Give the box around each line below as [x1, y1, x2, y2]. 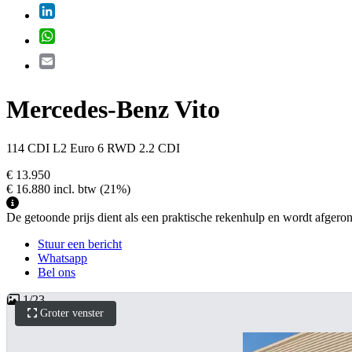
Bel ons [38, 265, 75, 279]
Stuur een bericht [38, 236, 122, 251]
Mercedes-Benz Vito [6, 95, 220, 124]
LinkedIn [55, 2, 101, 16]
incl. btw [53, 181, 97, 196]
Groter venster [40, 307, 104, 320]
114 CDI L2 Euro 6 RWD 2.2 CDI [6, 141, 180, 155]
